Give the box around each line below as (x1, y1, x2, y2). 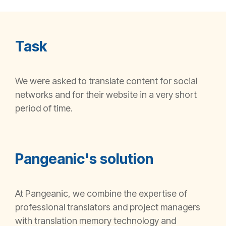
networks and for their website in (15, 89, 149, 100)
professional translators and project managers (15, 201, 200, 212)
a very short (149, 89, 197, 100)
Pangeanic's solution (15, 150, 153, 167)
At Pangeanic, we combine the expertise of (15, 188, 187, 199)
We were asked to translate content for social (15, 75, 197, 86)
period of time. (15, 102, 75, 114)
